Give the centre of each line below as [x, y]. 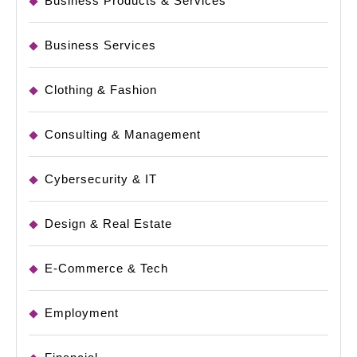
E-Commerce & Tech [106, 269]
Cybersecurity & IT [101, 179]
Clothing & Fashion [101, 90]
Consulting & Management [123, 135]
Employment [82, 313]
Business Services [100, 45]
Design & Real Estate [108, 224]
